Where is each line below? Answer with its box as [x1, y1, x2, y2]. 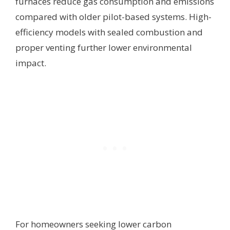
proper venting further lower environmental [15, 41, 192, 53]
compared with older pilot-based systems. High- [15, 10, 212, 23]
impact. [15, 56, 46, 69]
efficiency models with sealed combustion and [15, 26, 203, 38]
